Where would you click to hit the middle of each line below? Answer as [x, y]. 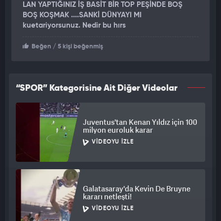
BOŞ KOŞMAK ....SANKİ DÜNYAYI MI [82, 15]
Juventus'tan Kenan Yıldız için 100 [140, 122]
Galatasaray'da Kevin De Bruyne [137, 189]
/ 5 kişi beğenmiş [77, 47]
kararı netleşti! [107, 197]
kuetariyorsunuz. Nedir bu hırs [74, 26]
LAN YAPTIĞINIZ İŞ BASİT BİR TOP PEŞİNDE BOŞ [103, 5]
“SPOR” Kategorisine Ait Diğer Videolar [97, 89]
